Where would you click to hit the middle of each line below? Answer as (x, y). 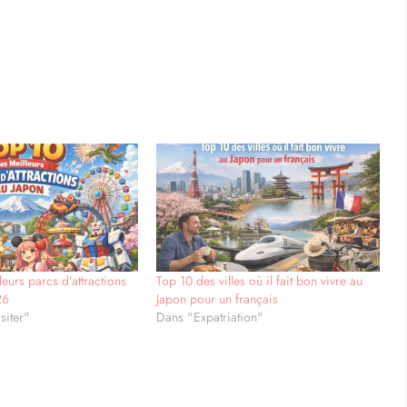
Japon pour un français (217, 298)
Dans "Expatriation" (209, 317)
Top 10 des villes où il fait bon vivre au (259, 280)
